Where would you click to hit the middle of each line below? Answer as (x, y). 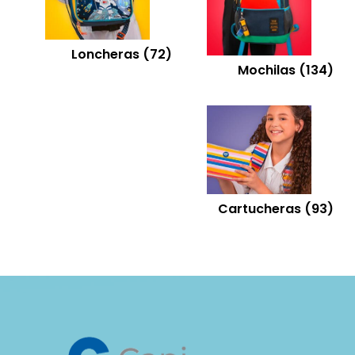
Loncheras (107, 54)
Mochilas (269, 70)
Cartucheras (261, 208)
